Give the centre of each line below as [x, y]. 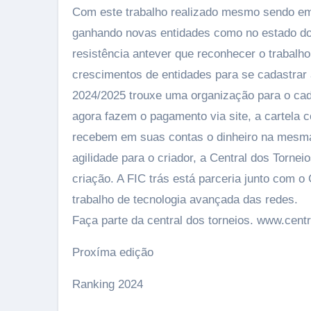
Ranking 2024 [108, 284]
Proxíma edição [113, 252]
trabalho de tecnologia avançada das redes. [185, 200]
